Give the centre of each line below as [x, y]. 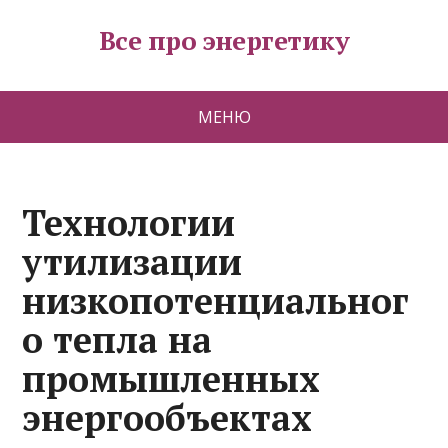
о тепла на [117, 339]
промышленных [171, 378]
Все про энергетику [224, 40]
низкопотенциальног [216, 300]
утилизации [132, 261]
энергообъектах [167, 417]
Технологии [129, 222]
